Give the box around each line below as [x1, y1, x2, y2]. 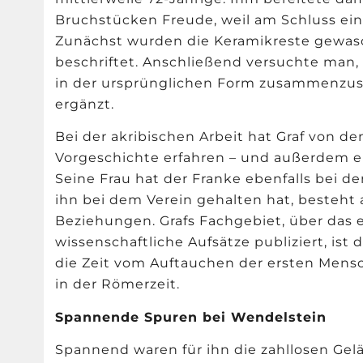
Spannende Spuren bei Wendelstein [55, 309, 327, 325]
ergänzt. [55, 96, 115, 113]
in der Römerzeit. [55, 276, 181, 293]
